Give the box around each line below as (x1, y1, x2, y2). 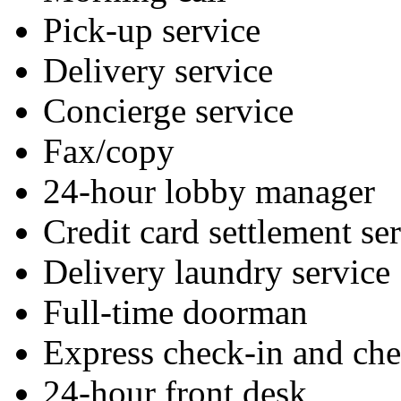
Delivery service (43, 51, 273, 90)
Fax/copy (43, 132, 175, 171)
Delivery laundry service (43, 252, 390, 292)
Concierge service (43, 91, 294, 131)
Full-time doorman (43, 293, 308, 332)
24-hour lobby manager (43, 172, 375, 211)
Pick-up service (43, 11, 260, 50)
